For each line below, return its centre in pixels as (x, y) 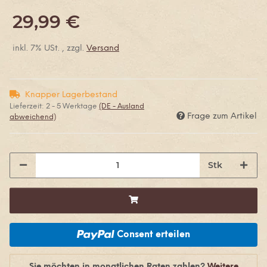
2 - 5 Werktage (72, 106)
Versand (103, 48)
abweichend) (33, 117)
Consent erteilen (154, 235)
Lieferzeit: (28, 106)
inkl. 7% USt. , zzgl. (49, 48)
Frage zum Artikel (222, 116)
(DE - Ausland (122, 106)
